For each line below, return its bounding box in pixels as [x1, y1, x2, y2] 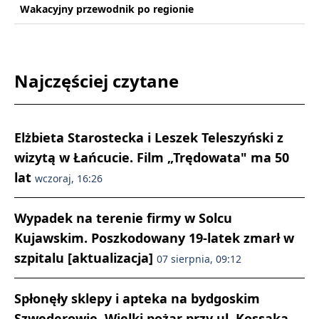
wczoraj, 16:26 [35, 172, 103, 185]
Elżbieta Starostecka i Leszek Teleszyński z [14, 129, 283, 146]
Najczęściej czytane [14, 69, 179, 93]
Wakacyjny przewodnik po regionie [20, 2, 194, 16]
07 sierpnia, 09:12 [157, 252, 241, 266]
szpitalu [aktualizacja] [14, 249, 157, 266]
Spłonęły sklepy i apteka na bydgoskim [14, 290, 260, 307]
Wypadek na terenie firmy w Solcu [14, 209, 232, 226]
